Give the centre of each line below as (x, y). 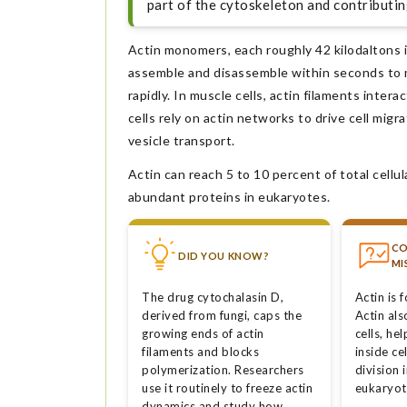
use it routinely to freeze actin (228, 388)
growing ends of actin (203, 334)
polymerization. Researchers (223, 370)
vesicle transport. (181, 140)
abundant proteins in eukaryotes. (229, 196)
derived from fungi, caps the (222, 316)
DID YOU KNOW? (224, 255)
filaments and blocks (201, 352)
